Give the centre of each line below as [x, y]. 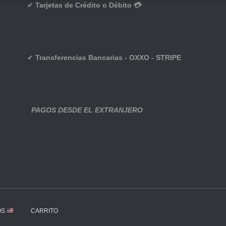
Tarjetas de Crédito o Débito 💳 [89, 5]
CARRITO [44, 211]
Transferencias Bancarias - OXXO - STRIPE [107, 58]
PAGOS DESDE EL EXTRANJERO [86, 110]
